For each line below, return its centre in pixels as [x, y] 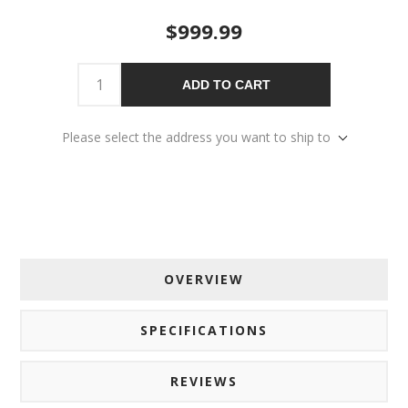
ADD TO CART [226, 84]
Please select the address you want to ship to [196, 137]
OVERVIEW [204, 279]
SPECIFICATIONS [204, 330]
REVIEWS [204, 381]
